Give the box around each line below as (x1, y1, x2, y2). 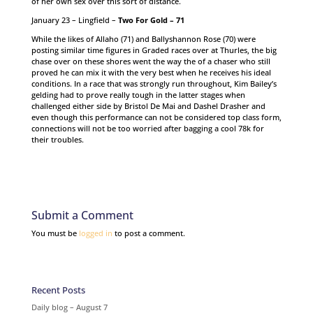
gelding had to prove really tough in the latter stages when (31, 89, 245, 100)
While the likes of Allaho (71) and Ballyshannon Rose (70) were (31, 34, 256, 44)
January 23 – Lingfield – (31, 15, 118, 25)
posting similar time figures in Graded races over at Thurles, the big (31, 45, 277, 55)
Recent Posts (31, 284, 85, 296)
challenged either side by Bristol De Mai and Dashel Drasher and (31, 101, 265, 111)
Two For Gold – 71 (117, 15, 184, 25)
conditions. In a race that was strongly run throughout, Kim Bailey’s (31, 78, 277, 89)
